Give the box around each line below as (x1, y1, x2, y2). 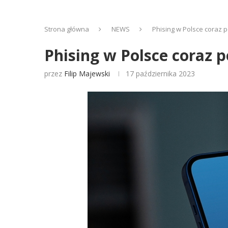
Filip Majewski (64, 69, 110, 78)
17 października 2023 (126, 69, 195, 78)
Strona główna (44, 24, 89, 34)
